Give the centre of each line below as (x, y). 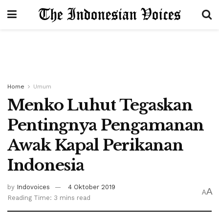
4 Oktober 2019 (92, 187)
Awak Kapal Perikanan (95, 145)
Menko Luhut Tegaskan (100, 105)
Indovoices (33, 187)
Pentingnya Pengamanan (106, 125)
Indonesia (46, 165)
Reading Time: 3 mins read (49, 197)
